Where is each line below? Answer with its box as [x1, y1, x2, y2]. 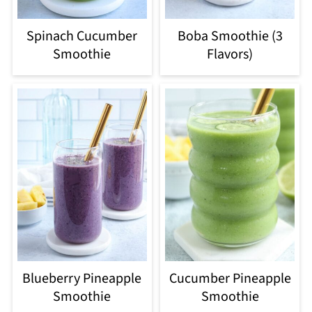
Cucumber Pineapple [169, 269, 291, 289]
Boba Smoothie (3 [177, 26, 283, 46]
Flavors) [207, 44, 253, 64]
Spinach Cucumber [26, 26, 138, 46]
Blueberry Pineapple [22, 269, 142, 289]
